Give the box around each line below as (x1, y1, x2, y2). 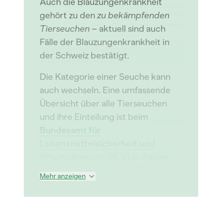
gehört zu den (40, 10, 97, 21)
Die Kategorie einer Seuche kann (40, 71, 170, 82)
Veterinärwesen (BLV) (40, 152, 130, 163)
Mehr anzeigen (40, 172, 86, 180)
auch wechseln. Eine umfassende (40, 85, 170, 96)
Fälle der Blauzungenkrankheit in (40, 37, 169, 48)
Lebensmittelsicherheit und (40, 138, 155, 149)
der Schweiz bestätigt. (40, 50, 129, 61)
